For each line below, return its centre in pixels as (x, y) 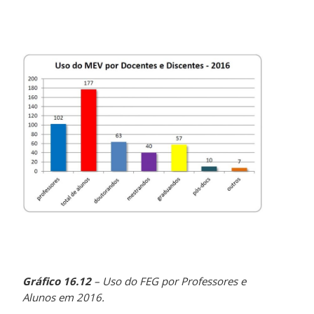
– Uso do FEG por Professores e (169, 281)
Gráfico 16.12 (57, 281)
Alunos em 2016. (64, 298)
